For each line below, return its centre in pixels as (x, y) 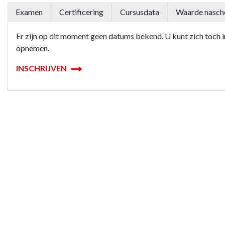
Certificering (81, 12)
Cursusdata (140, 12)
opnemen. (33, 48)
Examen (29, 12)
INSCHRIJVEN (42, 68)
